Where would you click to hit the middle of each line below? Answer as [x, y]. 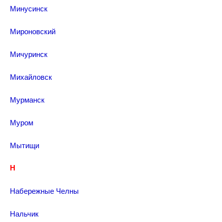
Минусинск [29, 8]
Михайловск [31, 77]
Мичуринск [29, 54]
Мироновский [33, 31]
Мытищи [25, 145]
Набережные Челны [44, 191]
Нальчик [24, 213]
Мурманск [27, 99]
